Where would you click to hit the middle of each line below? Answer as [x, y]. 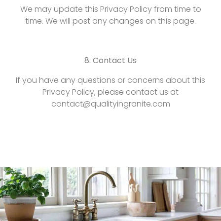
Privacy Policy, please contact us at [110, 92]
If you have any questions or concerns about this [110, 80]
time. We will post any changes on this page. [110, 21]
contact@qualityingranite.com [110, 104]
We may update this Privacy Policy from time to [110, 9]
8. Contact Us [110, 60]
